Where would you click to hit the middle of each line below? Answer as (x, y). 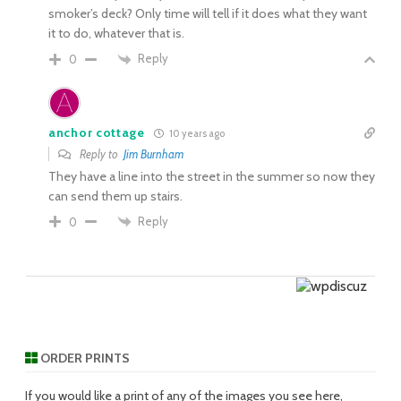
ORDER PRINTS (84, 358)
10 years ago (196, 133)
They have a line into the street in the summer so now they (212, 176)
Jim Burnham (154, 154)
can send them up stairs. (115, 196)
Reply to (100, 154)
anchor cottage (97, 132)
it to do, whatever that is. (116, 33)
